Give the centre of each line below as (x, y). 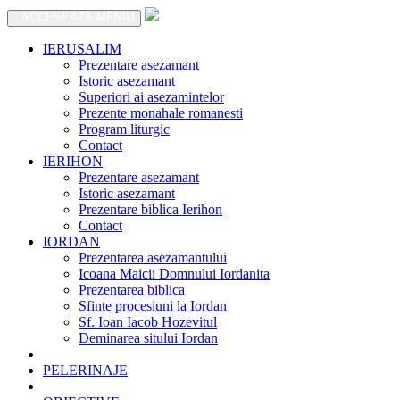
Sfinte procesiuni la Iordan (153, 306)
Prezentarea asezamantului (153, 258)
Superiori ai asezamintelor (151, 97)
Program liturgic (124, 129)
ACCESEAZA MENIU (74, 17)
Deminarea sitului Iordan (148, 338)
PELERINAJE (85, 370)
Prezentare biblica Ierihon (150, 209)
